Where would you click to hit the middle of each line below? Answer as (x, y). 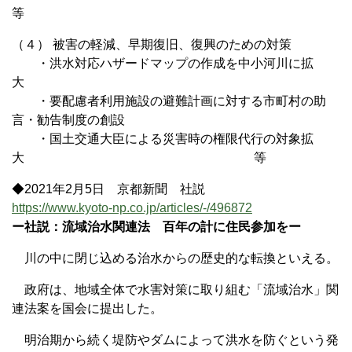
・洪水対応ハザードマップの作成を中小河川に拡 (163, 63)
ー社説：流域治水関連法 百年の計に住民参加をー (156, 226)
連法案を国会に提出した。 (87, 308)
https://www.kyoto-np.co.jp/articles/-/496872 (132, 207)
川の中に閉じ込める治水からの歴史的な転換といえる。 (175, 258)
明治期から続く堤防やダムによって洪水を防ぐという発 (175, 339)
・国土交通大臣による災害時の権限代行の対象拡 (163, 138)
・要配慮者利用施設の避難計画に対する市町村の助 (169, 101)
